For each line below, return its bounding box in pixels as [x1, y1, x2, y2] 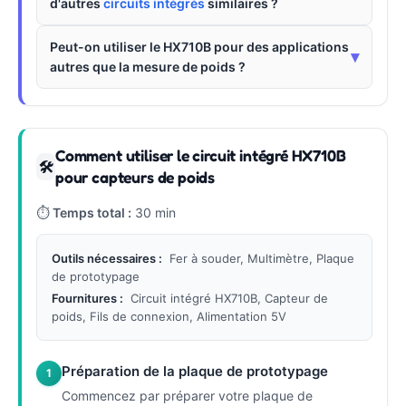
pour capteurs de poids [54, 167, 216, 187]
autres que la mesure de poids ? [50, 58, 246, 74]
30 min [131, 204, 176, 220]
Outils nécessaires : [52, 250, 162, 266]
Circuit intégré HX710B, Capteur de [130, 290, 328, 305]
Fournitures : [52, 290, 123, 305]
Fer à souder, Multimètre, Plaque [169, 250, 354, 266]
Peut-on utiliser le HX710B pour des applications [50, 38, 349, 54]
